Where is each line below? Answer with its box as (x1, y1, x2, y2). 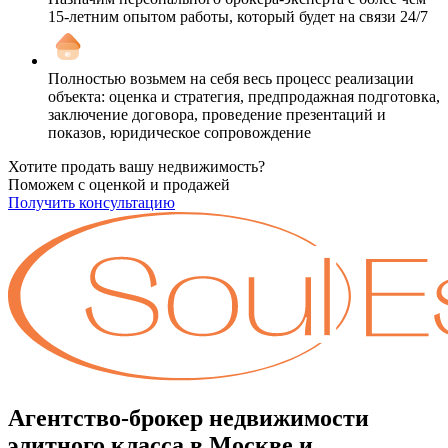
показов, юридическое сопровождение (48, 123, 311, 141)
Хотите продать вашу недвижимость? (8, 157, 265, 175)
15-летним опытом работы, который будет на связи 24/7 (48, 7, 428, 25)
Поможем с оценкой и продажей (8, 175, 230, 193)
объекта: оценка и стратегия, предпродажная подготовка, (48, 87, 440, 105)
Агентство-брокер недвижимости (8, 404, 369, 431)
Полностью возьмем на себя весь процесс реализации (48, 69, 414, 87)
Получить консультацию (8, 193, 175, 211)
